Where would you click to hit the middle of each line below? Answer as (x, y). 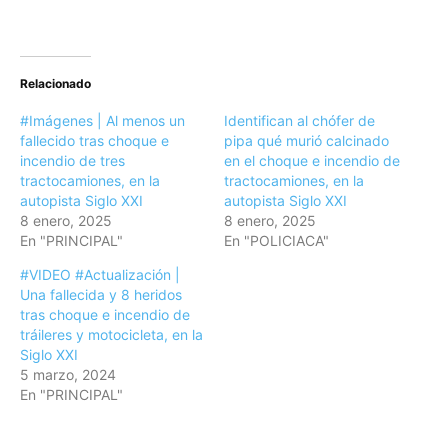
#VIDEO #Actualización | (100, 275)
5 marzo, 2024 (68, 375)
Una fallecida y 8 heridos (101, 295)
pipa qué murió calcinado (306, 141)
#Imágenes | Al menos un (102, 121)
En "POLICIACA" (276, 241)
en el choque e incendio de (312, 161)
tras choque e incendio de (105, 315)
